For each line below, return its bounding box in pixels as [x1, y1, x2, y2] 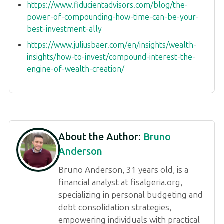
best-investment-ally [27, 24, 102, 34]
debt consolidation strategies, [58, 202, 171, 212]
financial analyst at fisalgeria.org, [58, 177, 182, 187]
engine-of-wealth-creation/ [27, 64, 124, 74]
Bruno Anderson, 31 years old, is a [58, 164, 188, 175]
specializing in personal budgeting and [58, 189, 203, 200]
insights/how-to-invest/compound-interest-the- [27, 52, 195, 62]
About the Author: [58, 130, 143, 143]
